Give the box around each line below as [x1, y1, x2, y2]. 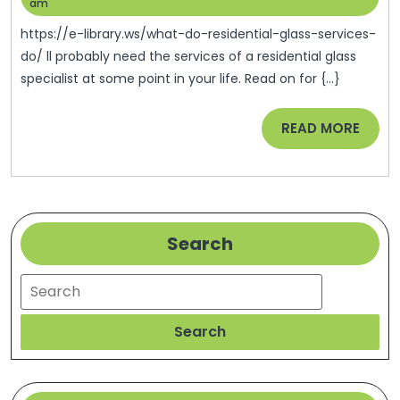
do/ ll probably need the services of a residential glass [21, 46, 356, 65]
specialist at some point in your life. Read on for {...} [21, 69, 340, 87]
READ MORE [281, 118, 360, 137]
